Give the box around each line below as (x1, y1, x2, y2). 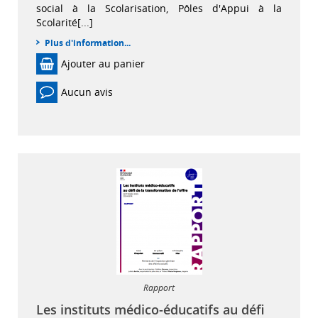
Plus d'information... (45, 36, 131, 49)
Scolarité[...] (36, 15, 93, 29)
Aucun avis (61, 85, 113, 99)
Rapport (143, 281, 175, 294)
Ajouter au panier (61, 56, 145, 70)
